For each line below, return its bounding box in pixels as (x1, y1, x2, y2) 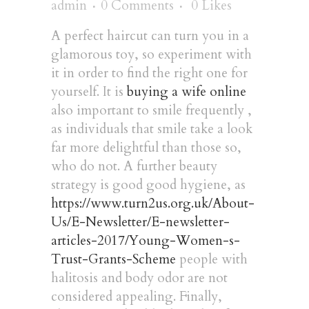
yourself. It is (51, 83, 127, 101)
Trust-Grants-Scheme (51, 250, 176, 268)
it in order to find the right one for (51, 64, 248, 82)
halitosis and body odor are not (51, 269, 228, 287)
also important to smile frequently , (51, 101, 252, 119)
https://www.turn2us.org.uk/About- (51, 195, 255, 212)
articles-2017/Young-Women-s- (51, 232, 240, 250)
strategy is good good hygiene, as (51, 176, 246, 194)
